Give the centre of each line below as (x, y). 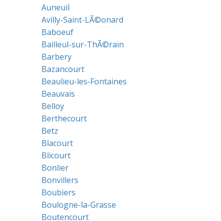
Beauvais (58, 94)
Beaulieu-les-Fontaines (84, 81)
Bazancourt (63, 69)
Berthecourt (64, 118)
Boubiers (58, 192)
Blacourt (57, 143)
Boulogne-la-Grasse (78, 205)
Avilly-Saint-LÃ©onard (82, 20)
